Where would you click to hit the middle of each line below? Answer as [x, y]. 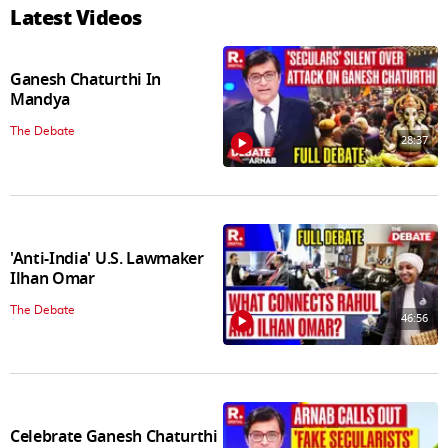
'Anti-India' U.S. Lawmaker [107, 258]
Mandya [40, 100]
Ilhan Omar [52, 278]
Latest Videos [76, 17]
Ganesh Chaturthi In [85, 80]
